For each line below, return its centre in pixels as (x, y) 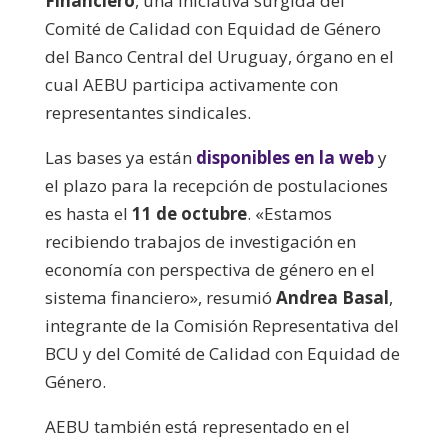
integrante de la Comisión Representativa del (221, 325)
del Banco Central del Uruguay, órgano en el (219, 56)
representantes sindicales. (147, 112)
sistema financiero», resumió (160, 297)
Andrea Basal (332, 297)
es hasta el (88, 213)
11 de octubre (189, 213)
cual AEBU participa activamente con (191, 84)
